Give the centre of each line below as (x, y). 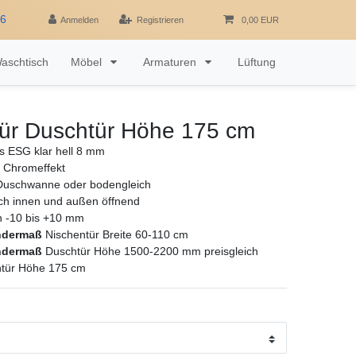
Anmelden (80, 19)
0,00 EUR (260, 19)
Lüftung (257, 62)
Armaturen (172, 62)
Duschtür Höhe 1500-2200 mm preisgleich (150, 251)
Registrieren (161, 19)
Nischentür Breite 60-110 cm (115, 234)
